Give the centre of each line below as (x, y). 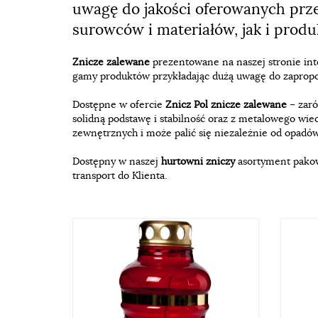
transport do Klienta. (120, 175)
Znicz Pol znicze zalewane (226, 104)
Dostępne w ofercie (119, 104)
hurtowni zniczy (198, 161)
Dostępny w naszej (117, 161)
